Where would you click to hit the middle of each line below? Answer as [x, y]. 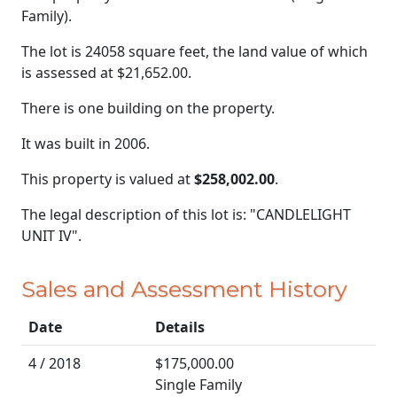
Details [180, 327]
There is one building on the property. [148, 108]
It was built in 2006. [86, 143]
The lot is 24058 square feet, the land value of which [195, 51]
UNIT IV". [51, 235]
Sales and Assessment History [184, 289]
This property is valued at [108, 179]
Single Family [198, 385]
